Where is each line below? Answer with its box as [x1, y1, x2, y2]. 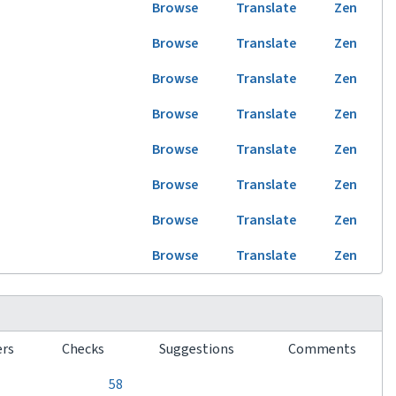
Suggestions [159, 339, 237, 359]
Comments [288, 339, 359, 359]
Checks [62, 339, 107, 359]
